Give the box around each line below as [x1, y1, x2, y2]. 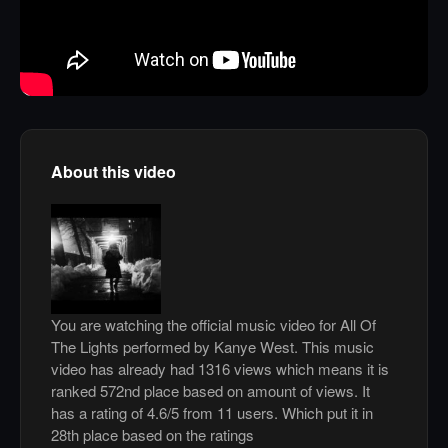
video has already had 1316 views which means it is [51, 358, 389, 380]
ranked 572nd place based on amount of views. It [51, 380, 370, 402]
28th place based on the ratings [51, 424, 254, 446]
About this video [51, 160, 176, 184]
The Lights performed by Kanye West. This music [51, 336, 374, 358]
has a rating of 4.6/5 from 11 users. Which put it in [51, 402, 373, 424]
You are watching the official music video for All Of [51, 314, 376, 336]
